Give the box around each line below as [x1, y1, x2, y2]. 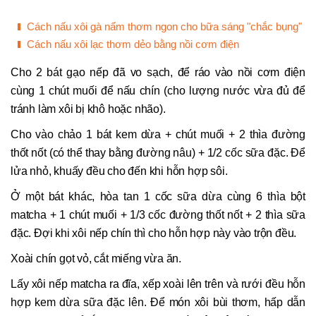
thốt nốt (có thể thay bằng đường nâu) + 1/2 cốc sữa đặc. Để [11, 147, 305, 159]
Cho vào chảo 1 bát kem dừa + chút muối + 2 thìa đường [11, 128, 305, 141]
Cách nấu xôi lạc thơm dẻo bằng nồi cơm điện [27, 38, 239, 51]
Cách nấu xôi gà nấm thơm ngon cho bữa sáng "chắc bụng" [27, 20, 302, 33]
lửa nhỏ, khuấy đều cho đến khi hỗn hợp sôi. [11, 165, 228, 178]
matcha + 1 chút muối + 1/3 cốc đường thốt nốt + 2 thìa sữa [11, 209, 305, 221]
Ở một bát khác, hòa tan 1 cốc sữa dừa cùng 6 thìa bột [11, 190, 305, 203]
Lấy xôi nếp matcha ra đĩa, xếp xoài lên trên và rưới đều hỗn [11, 278, 305, 291]
